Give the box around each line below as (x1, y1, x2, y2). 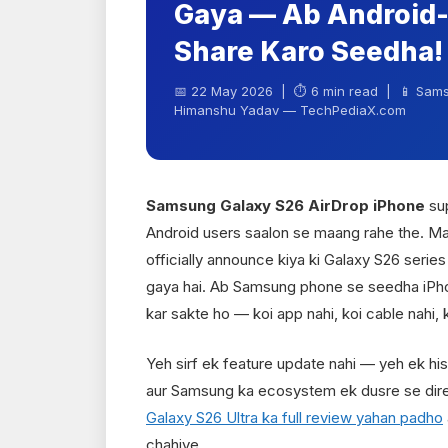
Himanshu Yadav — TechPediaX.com (174, 102, 406, 119)
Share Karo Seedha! (174, 35, 443, 69)
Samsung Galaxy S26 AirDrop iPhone (146, 196, 425, 216)
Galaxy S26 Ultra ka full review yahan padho (146, 407, 443, 427)
